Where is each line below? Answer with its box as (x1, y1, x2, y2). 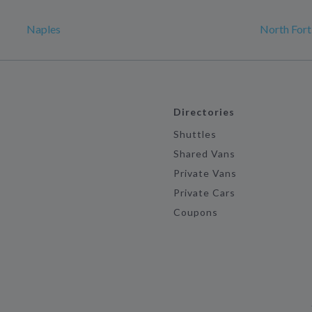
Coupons (173, 206, 219, 218)
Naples (26, 22, 61, 36)
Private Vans (173, 167, 237, 179)
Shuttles (173, 128, 217, 140)
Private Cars (173, 187, 236, 198)
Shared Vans (173, 148, 236, 159)
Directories (173, 106, 235, 118)
